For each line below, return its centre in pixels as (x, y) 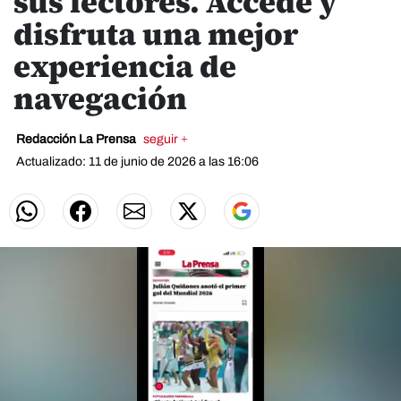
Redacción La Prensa (77, 139)
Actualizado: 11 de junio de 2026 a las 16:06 (137, 162)
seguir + (166, 139)
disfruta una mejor (156, 34)
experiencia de (125, 66)
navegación (100, 98)
